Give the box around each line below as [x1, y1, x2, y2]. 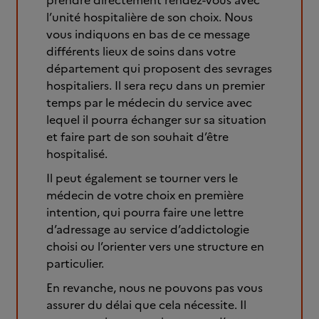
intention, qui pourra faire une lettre [46, 204, 244, 221]
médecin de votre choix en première [46, 187, 244, 204]
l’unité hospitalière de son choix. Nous [46, 9, 253, 26]
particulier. [46, 255, 104, 272]
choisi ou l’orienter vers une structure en [46, 238, 264, 255]
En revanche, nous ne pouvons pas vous [46, 279, 263, 296]
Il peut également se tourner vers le [46, 169, 238, 187]
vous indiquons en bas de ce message [46, 26, 250, 43]
